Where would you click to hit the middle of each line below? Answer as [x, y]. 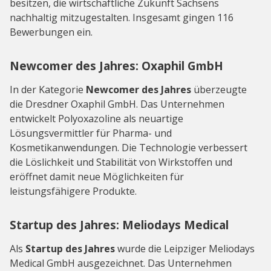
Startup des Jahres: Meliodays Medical [119, 225]
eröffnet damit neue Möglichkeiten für [97, 177]
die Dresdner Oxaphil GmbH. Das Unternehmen [117, 104]
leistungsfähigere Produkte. [73, 191]
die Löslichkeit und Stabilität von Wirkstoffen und [121, 162]
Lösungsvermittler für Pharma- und [91, 133]
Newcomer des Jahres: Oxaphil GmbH [116, 66]
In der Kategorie [48, 90]
